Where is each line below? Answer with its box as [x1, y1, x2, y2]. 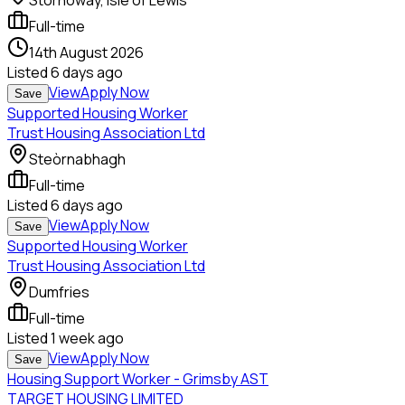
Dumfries [29, 282, 89, 303]
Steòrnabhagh [29, 149, 126, 170]
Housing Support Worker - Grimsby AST [7, 369, 268, 390]
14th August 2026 [29, 42, 144, 63]
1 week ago [51, 328, 124, 349]
